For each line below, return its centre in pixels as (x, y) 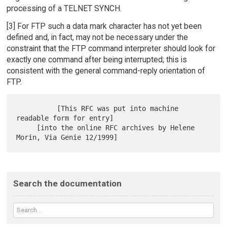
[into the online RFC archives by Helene (27, 128)
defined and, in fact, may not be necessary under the (97, 37)
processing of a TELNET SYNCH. (64, 8)
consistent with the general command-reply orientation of (106, 70)
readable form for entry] (65, 118)
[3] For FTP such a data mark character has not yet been (104, 26)
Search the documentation (67, 184)
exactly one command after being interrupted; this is (97, 59)
